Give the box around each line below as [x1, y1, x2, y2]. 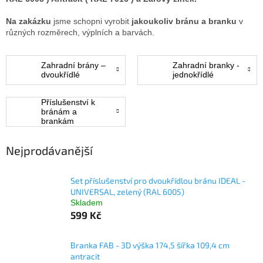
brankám [41, 116, 74, 126]
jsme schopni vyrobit [51, 16, 131, 26]
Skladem [70, 198, 103, 208]
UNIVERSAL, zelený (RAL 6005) [70, 187, 184, 197]
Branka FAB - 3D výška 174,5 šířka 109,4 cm [70, 240, 230, 251]
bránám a [41, 107, 77, 117]
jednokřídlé [173, 70, 214, 80]
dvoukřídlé [41, 70, 80, 80]
